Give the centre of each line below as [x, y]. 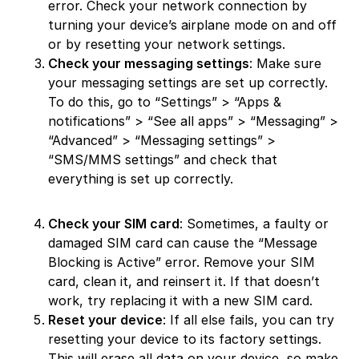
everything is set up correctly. [141, 179]
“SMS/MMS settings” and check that [163, 160]
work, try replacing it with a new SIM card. [180, 301]
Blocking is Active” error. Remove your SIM [182, 262]
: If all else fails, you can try [248, 320]
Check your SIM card [114, 224]
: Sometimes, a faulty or [254, 224]
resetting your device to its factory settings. [185, 339]
